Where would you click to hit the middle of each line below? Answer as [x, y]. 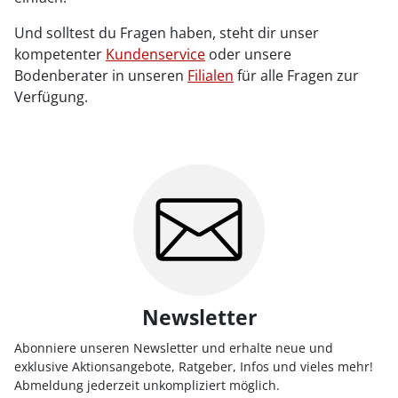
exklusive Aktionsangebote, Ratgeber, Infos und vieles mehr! [194, 366]
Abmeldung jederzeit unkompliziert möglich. [147, 385]
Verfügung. [51, 96]
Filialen [211, 75]
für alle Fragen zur [296, 75]
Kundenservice [155, 54]
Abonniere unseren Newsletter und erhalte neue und [174, 347]
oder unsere [248, 54]
